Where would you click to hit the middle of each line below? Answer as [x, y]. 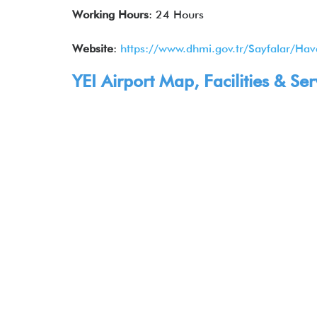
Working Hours [110, 15]
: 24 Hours [176, 15]
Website [93, 48]
